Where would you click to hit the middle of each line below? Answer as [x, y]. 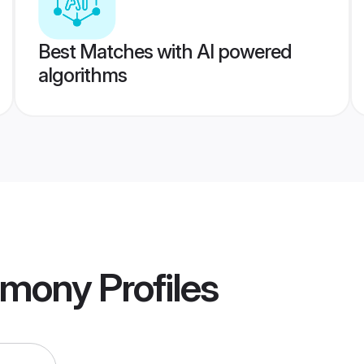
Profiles [154, 288]
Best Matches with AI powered [165, 52]
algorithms [82, 75]
